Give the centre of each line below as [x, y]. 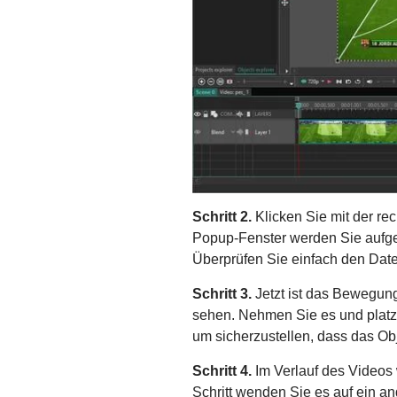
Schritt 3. [222, 293]
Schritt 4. [222, 370]
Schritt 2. [222, 216]
